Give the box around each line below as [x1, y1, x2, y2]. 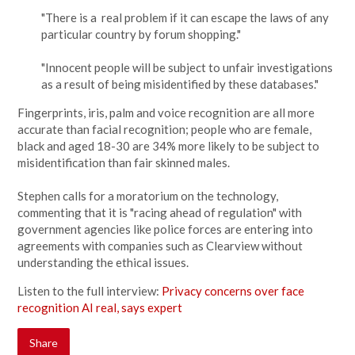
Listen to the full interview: [17, 284, 162, 298]
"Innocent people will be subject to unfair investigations [41, 60, 334, 74]
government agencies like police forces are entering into [17, 222, 314, 236]
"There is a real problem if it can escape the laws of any [41, 10, 330, 25]
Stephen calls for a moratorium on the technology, [17, 189, 279, 203]
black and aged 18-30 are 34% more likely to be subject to [17, 139, 320, 153]
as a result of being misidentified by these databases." [41, 77, 319, 91]
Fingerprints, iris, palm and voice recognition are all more [17, 105, 315, 120]
